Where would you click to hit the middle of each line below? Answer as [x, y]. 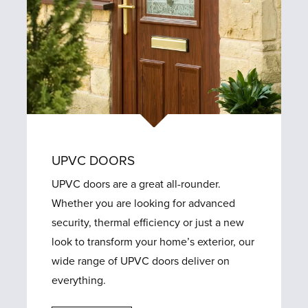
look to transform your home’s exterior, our [153, 242]
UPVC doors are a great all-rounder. [136, 184]
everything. [79, 280]
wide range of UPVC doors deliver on [141, 261]
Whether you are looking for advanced [144, 203]
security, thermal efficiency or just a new [148, 222]
